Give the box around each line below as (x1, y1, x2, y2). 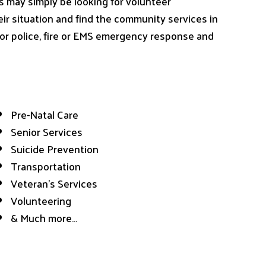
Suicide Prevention (10, 139, 99, 159)
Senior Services (10, 122, 83, 142)
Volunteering (10, 191, 71, 211)
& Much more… (10, 208, 77, 228)
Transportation (10, 156, 81, 176)
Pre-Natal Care (10, 104, 78, 125)
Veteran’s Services (10, 173, 97, 194)
